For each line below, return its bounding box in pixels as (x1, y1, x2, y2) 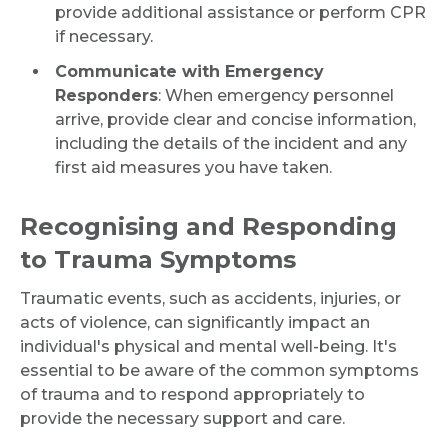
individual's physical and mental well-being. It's (20, 337, 397, 356)
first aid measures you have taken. (55, 158, 332, 177)
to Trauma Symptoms (20, 245, 296, 274)
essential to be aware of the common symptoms (20, 361, 419, 380)
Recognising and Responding (20, 212, 397, 241)
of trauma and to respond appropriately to (20, 385, 365, 404)
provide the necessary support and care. (20, 409, 345, 428)
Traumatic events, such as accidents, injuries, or (20, 289, 401, 308)
